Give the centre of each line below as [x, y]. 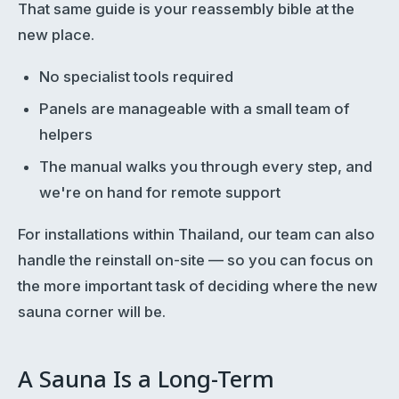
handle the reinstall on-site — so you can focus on [195, 261]
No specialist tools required [136, 77]
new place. [56, 34]
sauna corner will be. [92, 312]
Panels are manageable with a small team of [194, 109]
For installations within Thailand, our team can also [196, 235]
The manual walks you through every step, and [205, 166]
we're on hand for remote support [159, 192]
